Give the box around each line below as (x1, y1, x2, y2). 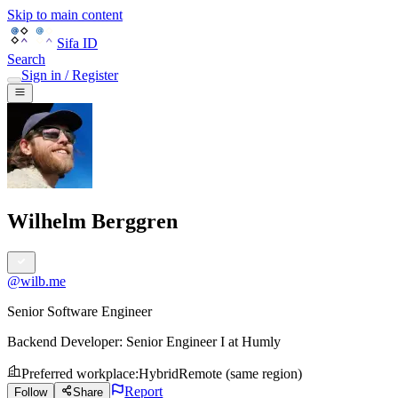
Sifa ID (57, 36, 98, 51)
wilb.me (20, 274, 66, 290)
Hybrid (139, 366, 179, 382)
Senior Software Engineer (7, 304, 152, 320)
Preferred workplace (21, 366, 135, 382)
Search (7, 52, 45, 67)
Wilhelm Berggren (7, 210, 178, 234)
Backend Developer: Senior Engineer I (7, 334, 225, 350)
